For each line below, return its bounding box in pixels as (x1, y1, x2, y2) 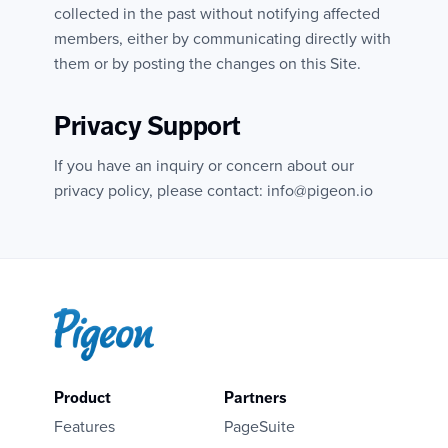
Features (54, 416, 115, 437)
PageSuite (224, 416, 295, 437)
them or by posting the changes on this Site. (54, 54, 361, 75)
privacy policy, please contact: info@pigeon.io (54, 180, 373, 201)
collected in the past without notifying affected (54, 4, 380, 25)
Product (54, 387, 111, 407)
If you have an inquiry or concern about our (54, 155, 354, 176)
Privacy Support (54, 109, 241, 142)
